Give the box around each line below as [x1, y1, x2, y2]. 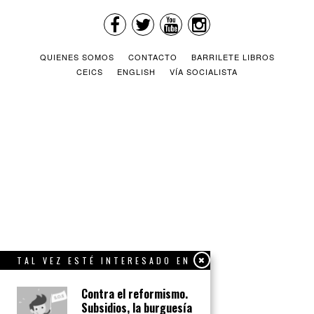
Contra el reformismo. [81, 285, 188, 302]
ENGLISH [117, 66, 156, 78]
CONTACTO [128, 51, 177, 63]
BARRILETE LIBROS [191, 51, 275, 63]
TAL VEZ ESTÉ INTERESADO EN [17, 254, 191, 266]
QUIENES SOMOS [39, 51, 114, 63]
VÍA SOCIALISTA [170, 66, 238, 78]
